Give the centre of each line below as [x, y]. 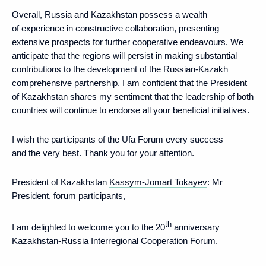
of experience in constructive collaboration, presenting [115, 28]
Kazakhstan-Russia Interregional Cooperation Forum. [115, 240]
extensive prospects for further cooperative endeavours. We [128, 42]
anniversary [196, 227]
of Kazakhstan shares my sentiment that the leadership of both [133, 96]
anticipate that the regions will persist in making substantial [124, 55]
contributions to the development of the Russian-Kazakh [120, 69]
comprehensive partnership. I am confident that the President [129, 83]
